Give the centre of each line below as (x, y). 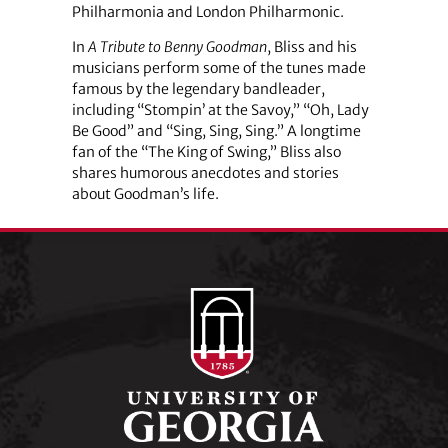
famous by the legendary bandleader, (198, 88)
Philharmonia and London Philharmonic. (207, 11)
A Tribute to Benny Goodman (177, 46)
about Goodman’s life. (145, 193)
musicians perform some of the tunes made (218, 67)
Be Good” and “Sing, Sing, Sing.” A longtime (216, 130)
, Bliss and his (311, 46)
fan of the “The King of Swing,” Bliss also (206, 151)
